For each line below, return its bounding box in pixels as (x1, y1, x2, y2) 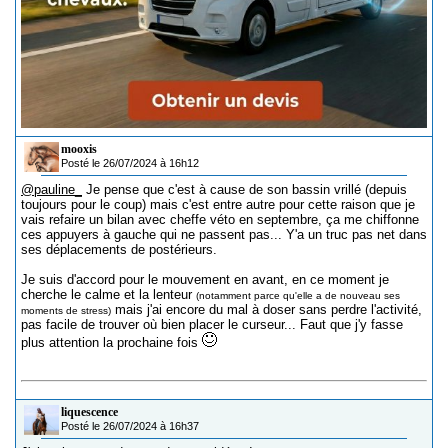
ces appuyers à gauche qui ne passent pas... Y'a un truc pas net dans (21, 227, 427, 243)
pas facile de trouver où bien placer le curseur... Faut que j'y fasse (21, 317, 403, 333)
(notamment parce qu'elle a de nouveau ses (196, 290, 400, 302)
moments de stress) (21, 305, 111, 317)
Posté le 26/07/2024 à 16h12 (61, 157, 199, 170)
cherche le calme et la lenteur (21, 287, 196, 303)
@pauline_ (21, 182, 82, 198)
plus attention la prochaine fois (21, 335, 202, 351)
